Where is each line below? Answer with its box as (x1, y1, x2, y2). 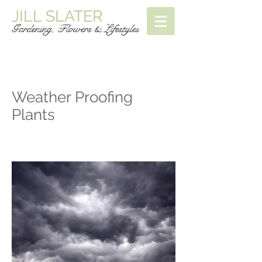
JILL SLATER (12, 7, 103, 25)
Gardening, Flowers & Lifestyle (12, 22, 136, 36)
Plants (12, 106, 55, 123)
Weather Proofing (12, 88, 133, 106)
